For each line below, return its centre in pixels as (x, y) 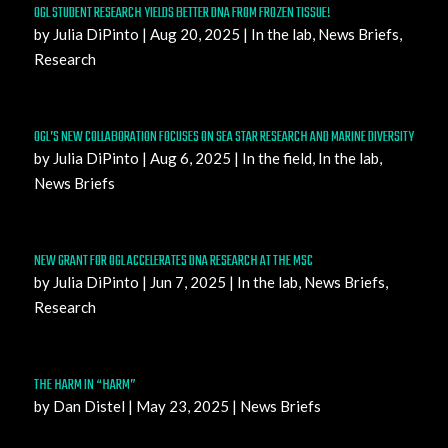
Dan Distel (88, 406)
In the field (276, 158)
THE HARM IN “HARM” (84, 385)
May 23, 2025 (182, 406)
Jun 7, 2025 (187, 282)
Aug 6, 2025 (190, 158)
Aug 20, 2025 (194, 34)
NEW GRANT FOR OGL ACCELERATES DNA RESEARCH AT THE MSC (174, 261)
